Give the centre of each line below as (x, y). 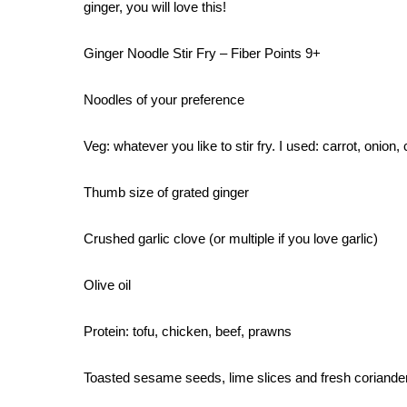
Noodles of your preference (164, 99)
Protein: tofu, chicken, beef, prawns (188, 331)
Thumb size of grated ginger (166, 192)
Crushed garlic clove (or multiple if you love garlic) (231, 238)
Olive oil (107, 285)
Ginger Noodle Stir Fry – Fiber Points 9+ (202, 53)
